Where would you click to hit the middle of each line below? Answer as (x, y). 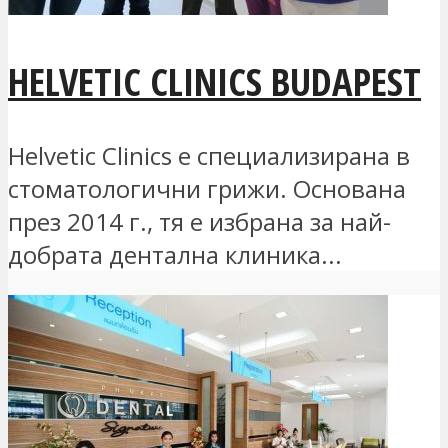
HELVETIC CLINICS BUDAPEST (214, 80)
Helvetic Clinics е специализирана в (209, 155)
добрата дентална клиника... (175, 254)
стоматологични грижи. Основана (207, 188)
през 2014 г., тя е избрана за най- (199, 221)
